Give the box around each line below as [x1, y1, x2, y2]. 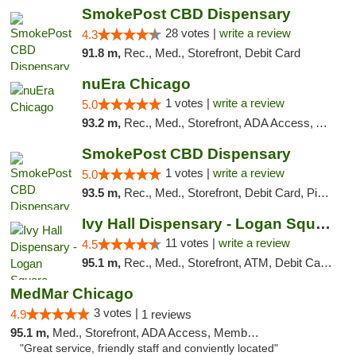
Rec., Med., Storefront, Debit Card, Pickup [123, 186, 317, 199]
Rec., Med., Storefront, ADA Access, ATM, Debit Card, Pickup [123, 116, 315, 130]
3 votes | [94, 306, 141, 319]
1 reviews [141, 308, 192, 321]
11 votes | [164, 236, 219, 250]
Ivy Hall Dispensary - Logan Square [315, 215, 331, 232]
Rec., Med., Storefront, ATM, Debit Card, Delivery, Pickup [123, 256, 320, 269]
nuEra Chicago [81, 75, 191, 92]
